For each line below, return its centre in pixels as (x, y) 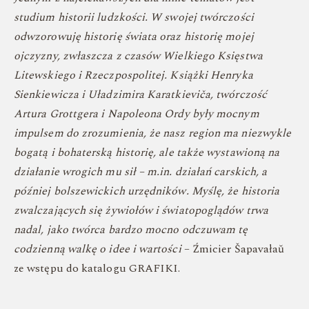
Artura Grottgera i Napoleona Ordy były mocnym (137, 114)
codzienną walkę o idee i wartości (99, 249)
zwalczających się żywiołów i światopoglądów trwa (141, 210)
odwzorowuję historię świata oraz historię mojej (134, 37)
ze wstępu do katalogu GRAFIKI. (97, 268)
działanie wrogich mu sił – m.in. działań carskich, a (141, 172)
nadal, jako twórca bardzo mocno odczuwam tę (131, 230)
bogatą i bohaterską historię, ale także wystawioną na (147, 152)
